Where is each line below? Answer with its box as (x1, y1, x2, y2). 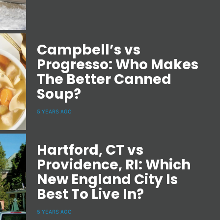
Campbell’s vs (37, 40, 140, 59)
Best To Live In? (37, 184, 144, 204)
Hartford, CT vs (37, 140, 143, 160)
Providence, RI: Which (37, 155, 191, 174)
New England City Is (37, 169, 178, 189)
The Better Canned (37, 69, 171, 89)
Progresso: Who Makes (37, 55, 198, 74)
